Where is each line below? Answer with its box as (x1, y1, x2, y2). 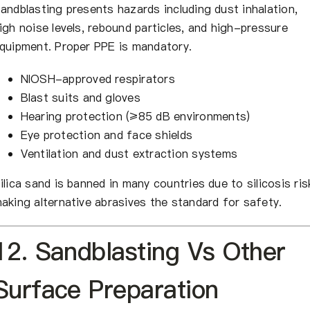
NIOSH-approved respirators (20, 71, 175, 86)
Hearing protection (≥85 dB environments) (20, 108, 250, 124)
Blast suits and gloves (20, 89, 140, 105)
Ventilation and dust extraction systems (20, 145, 238, 161)
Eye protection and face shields (20, 127, 193, 143)
